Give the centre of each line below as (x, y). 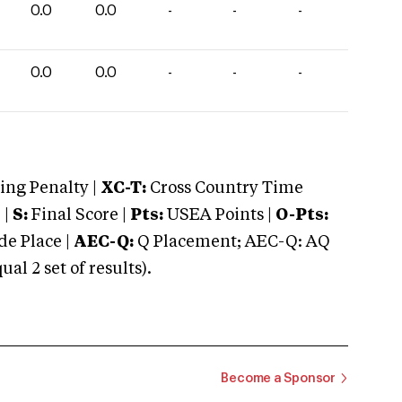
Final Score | (77, 215)
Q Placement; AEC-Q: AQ (232, 242)
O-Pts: (302, 215)
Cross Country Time (227, 188)
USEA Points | (219, 215)
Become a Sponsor (278, 378)
